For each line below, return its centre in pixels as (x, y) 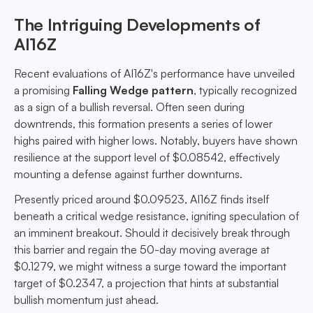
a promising (43, 90)
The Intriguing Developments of (137, 25)
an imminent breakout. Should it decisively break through (152, 233)
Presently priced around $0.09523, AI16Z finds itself (141, 199)
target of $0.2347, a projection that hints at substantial (146, 283)
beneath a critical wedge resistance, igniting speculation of (156, 216)
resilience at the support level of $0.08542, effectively (147, 158)
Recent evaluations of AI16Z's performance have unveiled (154, 74)
